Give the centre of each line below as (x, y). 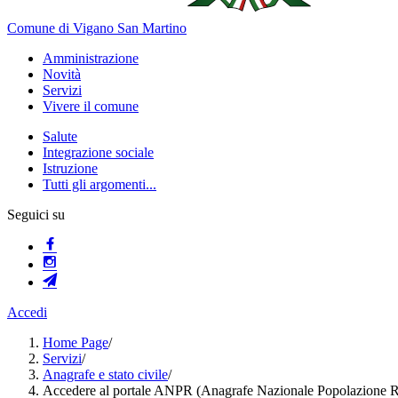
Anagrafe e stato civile (105, 374)
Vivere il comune (91, 106)
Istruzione (70, 168)
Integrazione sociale (98, 152)
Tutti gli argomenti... (99, 184)
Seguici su (36, 215)
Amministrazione (91, 58)
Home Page (76, 342)
